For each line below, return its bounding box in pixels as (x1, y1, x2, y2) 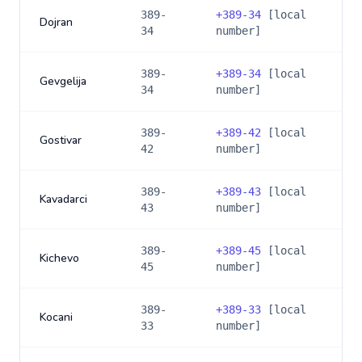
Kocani (40, 309, 73, 325)
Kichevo (40, 250, 79, 266)
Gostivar (40, 133, 82, 148)
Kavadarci (40, 192, 87, 207)
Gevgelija (40, 74, 86, 89)
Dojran (40, 15, 73, 30)
